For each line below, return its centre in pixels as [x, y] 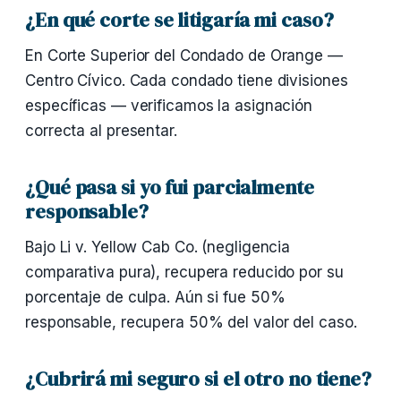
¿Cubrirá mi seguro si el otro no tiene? [199, 379]
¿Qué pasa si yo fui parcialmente [170, 187]
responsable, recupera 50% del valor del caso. [191, 322]
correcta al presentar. [101, 131]
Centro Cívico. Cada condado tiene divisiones [187, 81]
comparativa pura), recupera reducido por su [184, 272]
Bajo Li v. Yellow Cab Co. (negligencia [158, 247]
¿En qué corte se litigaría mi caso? [179, 20]
